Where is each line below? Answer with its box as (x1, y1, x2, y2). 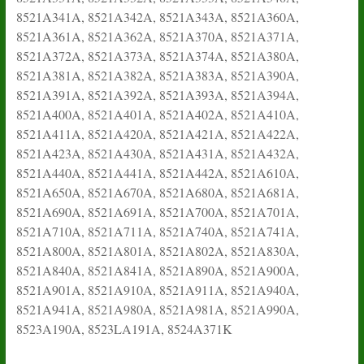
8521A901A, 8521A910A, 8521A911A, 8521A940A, (15, 280, 299, 298)
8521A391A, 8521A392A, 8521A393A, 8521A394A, (15, 85, 299, 103)
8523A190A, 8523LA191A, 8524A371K (15, 319, 232, 337)
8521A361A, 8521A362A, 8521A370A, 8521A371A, (15, 27, 299, 45)
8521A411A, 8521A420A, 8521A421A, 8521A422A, (15, 124, 299, 142)
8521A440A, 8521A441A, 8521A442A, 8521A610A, (15, 163, 299, 181)
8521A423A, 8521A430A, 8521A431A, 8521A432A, (15, 144, 299, 162)
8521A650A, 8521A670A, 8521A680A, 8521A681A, (15, 183, 299, 201)
